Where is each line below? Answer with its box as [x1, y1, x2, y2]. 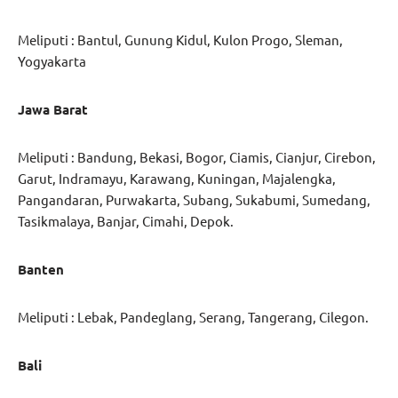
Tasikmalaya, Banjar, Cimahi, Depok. [18, 212, 234, 230]
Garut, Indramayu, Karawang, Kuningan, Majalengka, [18, 170, 336, 187]
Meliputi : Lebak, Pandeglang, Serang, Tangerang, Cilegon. [18, 308, 369, 326]
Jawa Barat [18, 100, 88, 119]
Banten [18, 260, 64, 279]
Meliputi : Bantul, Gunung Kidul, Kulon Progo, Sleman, [18, 31, 343, 49]
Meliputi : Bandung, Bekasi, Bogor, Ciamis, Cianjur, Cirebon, [18, 148, 376, 166]
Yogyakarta [18, 52, 86, 70]
